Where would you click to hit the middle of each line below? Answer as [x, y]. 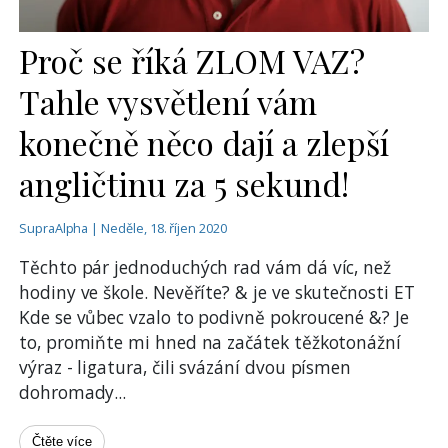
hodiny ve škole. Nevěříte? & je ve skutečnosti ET [217, 292]
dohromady [67, 392]
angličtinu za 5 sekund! [184, 184]
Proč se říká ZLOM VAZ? [192, 61]
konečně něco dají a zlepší [204, 143]
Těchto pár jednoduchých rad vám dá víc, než [205, 267]
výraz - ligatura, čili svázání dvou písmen [185, 367]
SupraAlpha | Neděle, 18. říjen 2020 [123, 228]
